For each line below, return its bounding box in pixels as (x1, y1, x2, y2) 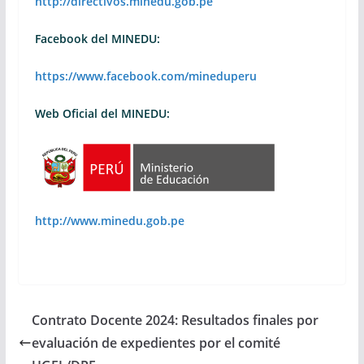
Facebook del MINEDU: (34, 31, 160, 46)
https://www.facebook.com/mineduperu (34, 68, 257, 84)
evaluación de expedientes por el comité (31, 334, 280, 352)
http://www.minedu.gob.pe (34, 213, 184, 228)
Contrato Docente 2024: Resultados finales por (31, 311, 318, 329)
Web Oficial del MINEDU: (34, 106, 170, 121)
